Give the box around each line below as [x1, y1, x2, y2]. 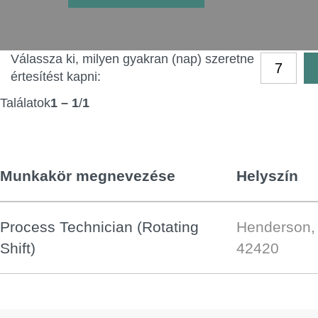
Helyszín [236, 168, 298, 184]
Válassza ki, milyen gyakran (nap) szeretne [11, 52, 254, 66]
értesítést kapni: [11, 70, 101, 84]
